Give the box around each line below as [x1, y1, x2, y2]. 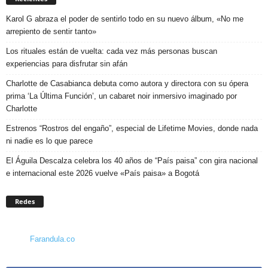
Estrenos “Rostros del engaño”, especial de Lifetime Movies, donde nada [6, 123, 258, 133]
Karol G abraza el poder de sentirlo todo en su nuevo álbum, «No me [6, 14, 243, 23]
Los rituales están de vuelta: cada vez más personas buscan [6, 46, 217, 56]
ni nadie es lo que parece [6, 136, 93, 145]
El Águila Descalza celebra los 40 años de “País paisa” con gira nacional [6, 156, 258, 165]
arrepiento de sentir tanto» [6, 26, 96, 36]
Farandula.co [30, 234, 75, 243]
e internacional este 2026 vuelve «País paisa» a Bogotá [6, 168, 199, 178]
